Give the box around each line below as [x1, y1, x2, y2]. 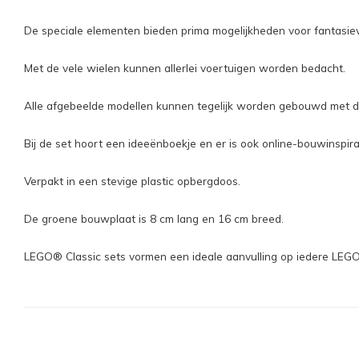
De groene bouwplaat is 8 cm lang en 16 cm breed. [24, 212, 284, 225]
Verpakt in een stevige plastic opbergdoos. [24, 174, 240, 188]
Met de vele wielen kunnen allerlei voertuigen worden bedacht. [24, 61, 345, 75]
